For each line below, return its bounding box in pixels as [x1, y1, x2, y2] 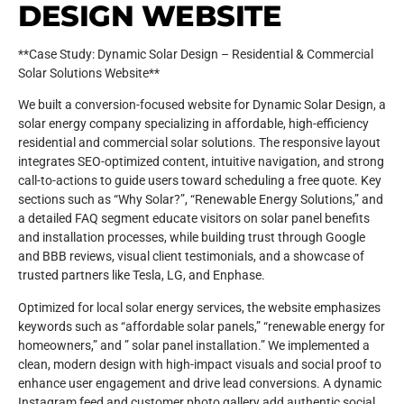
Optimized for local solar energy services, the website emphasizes [18, 299, 381, 316]
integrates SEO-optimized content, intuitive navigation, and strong [18, 154, 384, 170]
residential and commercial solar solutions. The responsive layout [18, 135, 381, 151]
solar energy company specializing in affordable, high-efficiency [18, 116, 369, 133]
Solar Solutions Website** [18, 65, 160, 81]
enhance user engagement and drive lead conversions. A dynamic [18, 375, 381, 391]
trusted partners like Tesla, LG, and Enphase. [18, 268, 265, 284]
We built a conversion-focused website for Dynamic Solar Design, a [18, 97, 386, 114]
